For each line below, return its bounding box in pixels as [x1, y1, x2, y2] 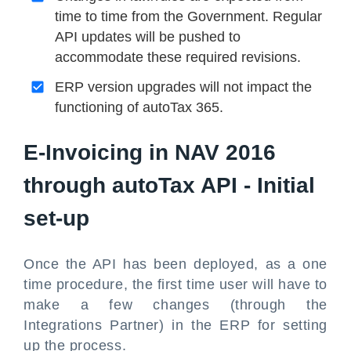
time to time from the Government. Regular [55, 9, 322, 25]
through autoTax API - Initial [24, 173, 315, 198]
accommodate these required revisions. [55, 49, 301, 66]
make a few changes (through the [24, 297, 327, 313]
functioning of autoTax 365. [55, 100, 223, 116]
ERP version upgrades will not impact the [55, 79, 312, 96]
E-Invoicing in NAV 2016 [24, 140, 276, 165]
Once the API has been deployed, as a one [24, 256, 327, 273]
